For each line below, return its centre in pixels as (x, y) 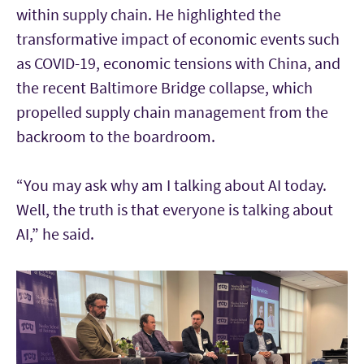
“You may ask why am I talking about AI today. (171, 184)
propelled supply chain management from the (172, 111)
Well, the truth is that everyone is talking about (175, 209)
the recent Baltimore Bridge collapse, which (165, 87)
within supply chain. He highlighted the (149, 14)
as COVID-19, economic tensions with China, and (178, 63)
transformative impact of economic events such (178, 38)
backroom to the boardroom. (116, 136)
